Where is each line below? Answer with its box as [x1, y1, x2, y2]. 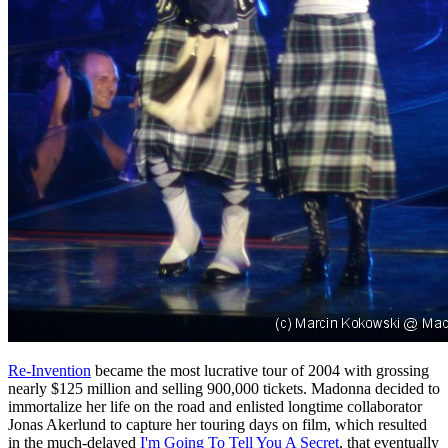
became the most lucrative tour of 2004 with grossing [91, 361, 429, 379]
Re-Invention [8, 361, 91, 379]
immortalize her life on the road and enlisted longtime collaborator [8, 397, 422, 415]
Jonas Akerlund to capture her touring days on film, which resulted [8, 415, 427, 433]
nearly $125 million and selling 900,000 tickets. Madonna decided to [8, 379, 440, 397]
